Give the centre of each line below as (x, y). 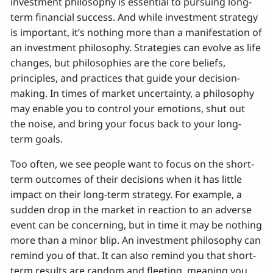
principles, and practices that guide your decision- (126, 78)
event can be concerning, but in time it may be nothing (136, 225)
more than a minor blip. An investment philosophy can (136, 240)
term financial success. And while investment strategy (134, 17)
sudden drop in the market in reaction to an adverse (131, 209)
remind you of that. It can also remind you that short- (133, 255)
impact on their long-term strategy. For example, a (126, 194)
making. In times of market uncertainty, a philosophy (133, 93)
